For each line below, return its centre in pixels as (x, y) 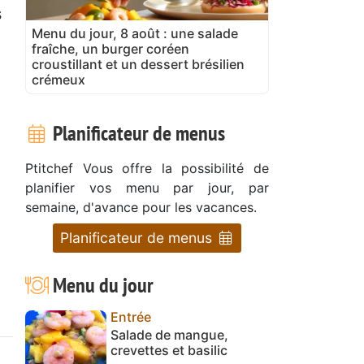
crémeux (58, 79)
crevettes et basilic (169, 350)
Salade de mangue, (169, 334)
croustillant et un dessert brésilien (138, 64)
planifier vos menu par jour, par (147, 187)
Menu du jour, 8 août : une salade (135, 33)
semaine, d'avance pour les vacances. (141, 207)
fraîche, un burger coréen (110, 48)
